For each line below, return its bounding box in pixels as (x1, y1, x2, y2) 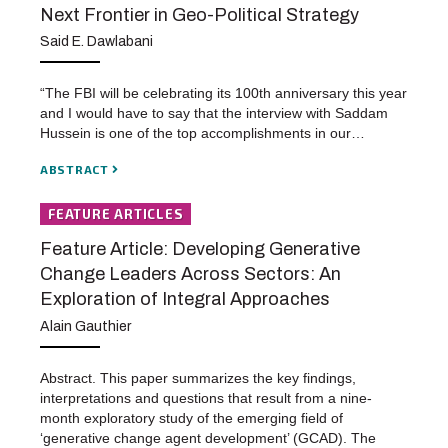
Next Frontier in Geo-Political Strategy (40, 4, 359, 25)
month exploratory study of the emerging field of (40, 409, 343, 426)
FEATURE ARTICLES (48, 206, 184, 223)
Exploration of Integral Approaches (40, 289, 330, 310)
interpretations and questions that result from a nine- (40, 389, 372, 406)
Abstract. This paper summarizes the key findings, (40, 369, 356, 386)
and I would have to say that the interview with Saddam (40, 105, 388, 122)
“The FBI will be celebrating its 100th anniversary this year (40, 85, 407, 102)
